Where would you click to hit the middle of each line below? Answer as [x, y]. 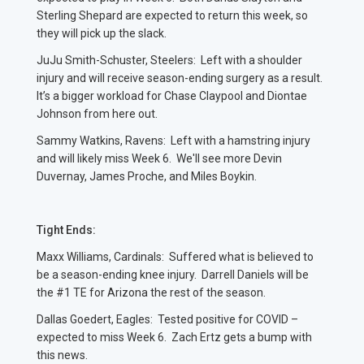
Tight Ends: [66, 230]
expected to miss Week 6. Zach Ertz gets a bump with [174, 338]
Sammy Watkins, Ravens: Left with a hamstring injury [173, 141]
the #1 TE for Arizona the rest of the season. [155, 293]
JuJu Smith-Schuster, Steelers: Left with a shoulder [169, 61]
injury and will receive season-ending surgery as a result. [181, 78]
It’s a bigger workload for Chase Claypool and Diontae [172, 96]
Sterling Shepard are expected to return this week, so [172, 16]
